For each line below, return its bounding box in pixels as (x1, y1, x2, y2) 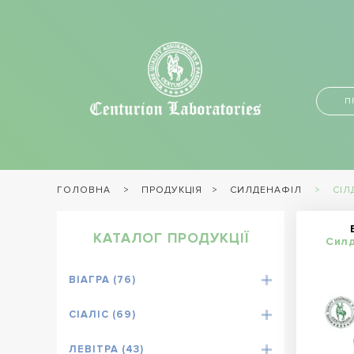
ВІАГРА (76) (69, 273, 136, 286)
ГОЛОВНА (57, 184, 111, 197)
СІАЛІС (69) (69, 307, 136, 321)
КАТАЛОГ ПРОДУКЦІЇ (92, 230, 249, 247)
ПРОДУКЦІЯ (141, 184, 202, 197)
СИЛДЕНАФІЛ (230, 184, 302, 197)
